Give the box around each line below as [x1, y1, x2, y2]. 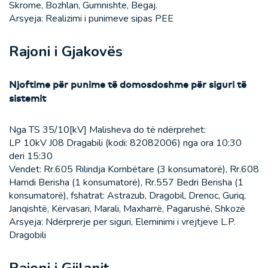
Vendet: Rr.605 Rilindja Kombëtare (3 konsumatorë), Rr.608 [9, 163, 259, 176]
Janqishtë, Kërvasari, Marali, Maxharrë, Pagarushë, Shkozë [9, 202, 245, 216]
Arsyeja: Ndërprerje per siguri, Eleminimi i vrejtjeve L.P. [9, 215, 236, 229]
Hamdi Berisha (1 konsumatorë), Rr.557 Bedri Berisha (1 [9, 176, 243, 190]
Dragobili [9, 229, 46, 242]
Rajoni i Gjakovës [9, 42, 123, 62]
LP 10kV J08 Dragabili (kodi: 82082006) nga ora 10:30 [9, 136, 242, 150]
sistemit [9, 92, 46, 105]
